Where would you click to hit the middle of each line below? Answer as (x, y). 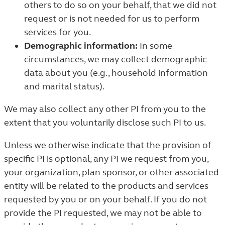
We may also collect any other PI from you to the (105, 109)
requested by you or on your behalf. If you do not (105, 199)
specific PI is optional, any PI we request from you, (106, 159)
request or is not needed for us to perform (112, 19)
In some (155, 46)
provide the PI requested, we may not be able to (103, 213)
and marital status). (64, 86)
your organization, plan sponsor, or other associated (111, 172)
